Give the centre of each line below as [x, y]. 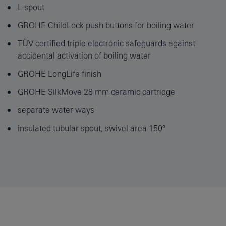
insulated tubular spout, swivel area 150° [92, 128]
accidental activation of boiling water [84, 55]
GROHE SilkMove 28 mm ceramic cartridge [96, 92]
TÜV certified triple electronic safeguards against [106, 43]
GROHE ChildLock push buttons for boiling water [106, 25]
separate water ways [56, 110]
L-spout [31, 7]
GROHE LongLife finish [60, 73]
